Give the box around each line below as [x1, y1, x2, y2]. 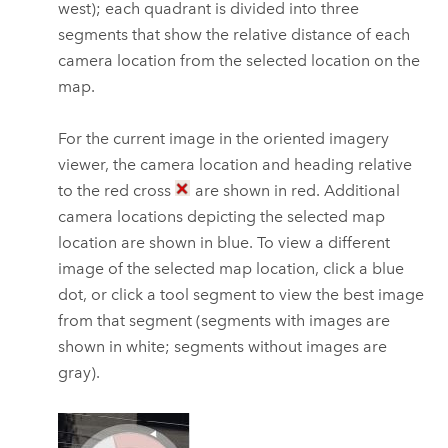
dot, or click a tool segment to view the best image [58, 285, 425, 305]
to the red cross [58, 181, 176, 201]
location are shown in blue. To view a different [58, 233, 391, 253]
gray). [58, 363, 101, 383]
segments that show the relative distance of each [58, 25, 411, 45]
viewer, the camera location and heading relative [58, 155, 413, 175]
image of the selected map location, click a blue [58, 259, 405, 279]
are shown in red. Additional [191, 181, 401, 201]
